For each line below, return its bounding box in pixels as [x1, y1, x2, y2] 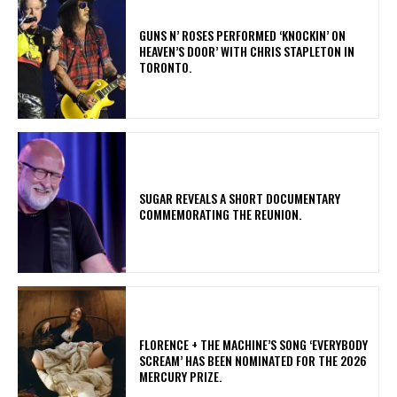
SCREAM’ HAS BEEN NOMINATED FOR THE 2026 [139, 350, 368, 370]
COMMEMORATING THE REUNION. [139, 204, 307, 223]
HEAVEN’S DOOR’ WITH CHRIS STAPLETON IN [139, 42, 355, 61]
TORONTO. [139, 58, 198, 77]
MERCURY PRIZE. [139, 366, 228, 385]
